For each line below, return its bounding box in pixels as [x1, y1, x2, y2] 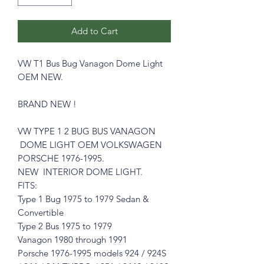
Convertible [18, 206, 64, 218]
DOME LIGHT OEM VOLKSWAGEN [18, 138, 162, 150]
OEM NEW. [18, 71, 63, 82]
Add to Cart [71, 25, 118, 37]
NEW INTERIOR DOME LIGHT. [18, 166, 143, 177]
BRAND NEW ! [18, 98, 77, 110]
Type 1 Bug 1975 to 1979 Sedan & [18, 193, 149, 204]
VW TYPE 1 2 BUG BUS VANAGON [18, 125, 156, 137]
